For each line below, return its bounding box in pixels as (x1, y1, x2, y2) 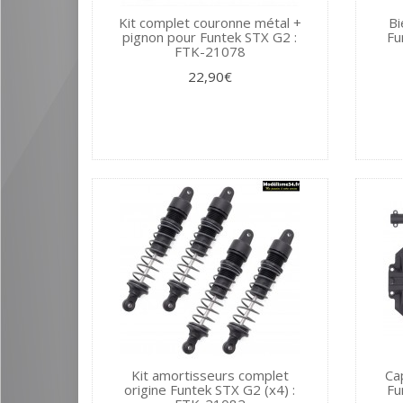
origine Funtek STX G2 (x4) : (124, 380, 296, 399)
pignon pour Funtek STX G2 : (122, 27, 298, 46)
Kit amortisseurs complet (130, 365, 289, 384)
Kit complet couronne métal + (118, 13, 301, 31)
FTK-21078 (174, 41, 246, 60)
